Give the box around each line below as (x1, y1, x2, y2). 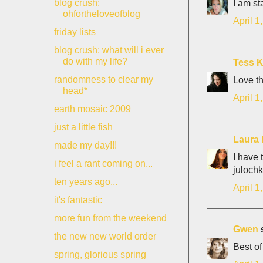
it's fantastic (53, 195, 102, 205)
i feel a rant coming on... (53, 159, 153, 168)
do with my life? (62, 56, 127, 66)
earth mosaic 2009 (53, 104, 131, 114)
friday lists (53, 27, 96, 37)
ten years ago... (53, 177, 117, 187)
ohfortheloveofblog (62, 9, 140, 19)
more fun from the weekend (53, 213, 167, 223)
